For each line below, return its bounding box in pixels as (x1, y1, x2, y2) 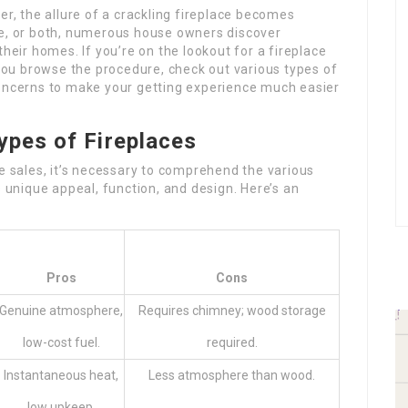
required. (206, 335, 258, 350)
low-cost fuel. (22, 335, 100, 350)
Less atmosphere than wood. (148, 368, 315, 382)
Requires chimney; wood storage (138, 303, 326, 318)
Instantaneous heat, (4, 368, 118, 382)
